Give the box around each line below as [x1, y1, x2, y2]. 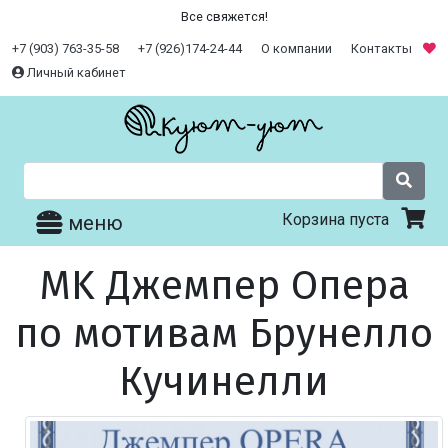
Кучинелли [119, 358, 329, 407]
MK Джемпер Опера [38, 262, 410, 311]
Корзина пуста [281, 210, 401, 229]
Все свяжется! [180, 9, 268, 24]
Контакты [351, 41, 412, 56]
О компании [261, 41, 332, 56]
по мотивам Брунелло [15, 310, 433, 359]
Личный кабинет [24, 65, 126, 80]
